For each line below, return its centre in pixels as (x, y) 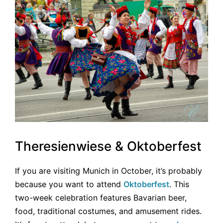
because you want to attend (69, 184)
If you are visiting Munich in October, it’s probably (109, 170)
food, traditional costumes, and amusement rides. (108, 211)
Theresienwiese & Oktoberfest (108, 146)
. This (179, 184)
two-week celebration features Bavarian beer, (101, 197)
